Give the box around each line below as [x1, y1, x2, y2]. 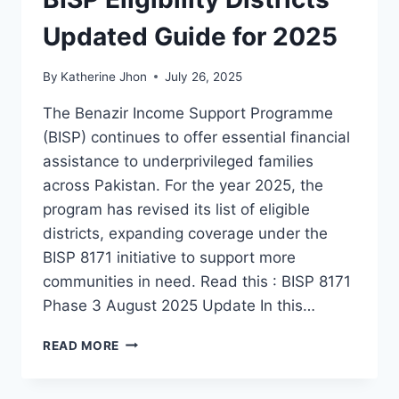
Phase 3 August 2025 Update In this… [43, 296, 315, 314]
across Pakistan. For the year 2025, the [43, 175, 323, 194]
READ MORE [43, 338, 120, 353]
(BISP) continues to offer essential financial [43, 127, 350, 146]
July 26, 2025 [165, 69, 243, 84]
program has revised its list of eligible [43, 199, 310, 218]
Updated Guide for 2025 [43, 20, 338, 52]
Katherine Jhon [61, 69, 148, 84]
